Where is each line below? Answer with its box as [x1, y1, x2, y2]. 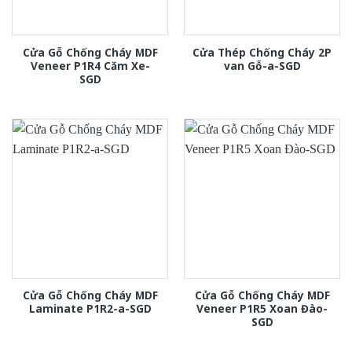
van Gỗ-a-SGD [223, 57, 301, 73]
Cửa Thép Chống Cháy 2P [192, 44, 332, 60]
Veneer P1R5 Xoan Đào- [196, 301, 328, 317]
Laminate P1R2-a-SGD [28, 301, 152, 317]
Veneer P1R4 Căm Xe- [30, 57, 150, 73]
